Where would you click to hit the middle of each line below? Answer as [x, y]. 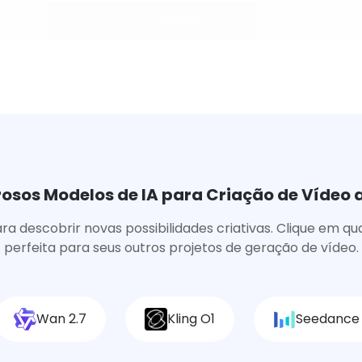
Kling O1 [192, 319]
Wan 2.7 [62, 319]
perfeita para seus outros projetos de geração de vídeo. [181, 248]
